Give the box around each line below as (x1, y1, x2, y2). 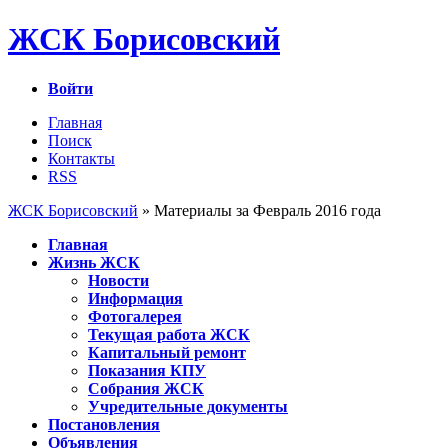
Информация (88, 289, 183, 307)
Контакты (48, 149, 115, 167)
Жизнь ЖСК (48, 253, 140, 271)
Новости (88, 271, 149, 289)
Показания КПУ (88, 361, 206, 379)
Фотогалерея (88, 307, 182, 325)
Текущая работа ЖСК (88, 325, 250, 343)
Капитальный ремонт (88, 343, 246, 361)
